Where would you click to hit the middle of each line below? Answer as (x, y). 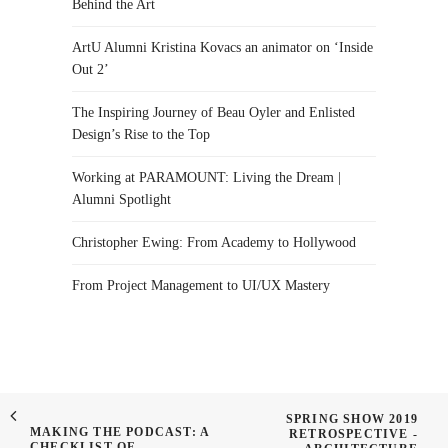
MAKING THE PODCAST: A (120, 432)
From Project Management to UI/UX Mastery (201, 285)
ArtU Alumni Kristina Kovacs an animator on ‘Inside (222, 47)
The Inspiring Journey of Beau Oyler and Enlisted (213, 112)
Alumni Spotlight (121, 199)
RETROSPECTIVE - (353, 434)
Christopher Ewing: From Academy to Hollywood (214, 242)
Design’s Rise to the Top (141, 134)
